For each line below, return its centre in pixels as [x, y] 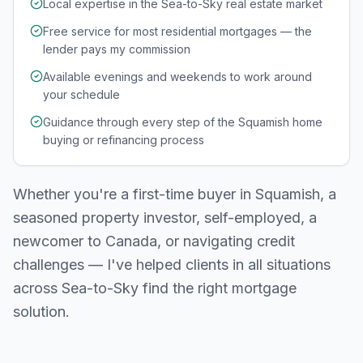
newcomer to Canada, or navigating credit [154, 241]
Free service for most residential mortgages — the [177, 31]
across [37, 288]
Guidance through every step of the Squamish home [183, 122]
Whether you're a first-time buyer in [134, 194]
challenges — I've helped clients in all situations [172, 265]
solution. [41, 312]
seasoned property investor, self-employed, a [165, 218]
